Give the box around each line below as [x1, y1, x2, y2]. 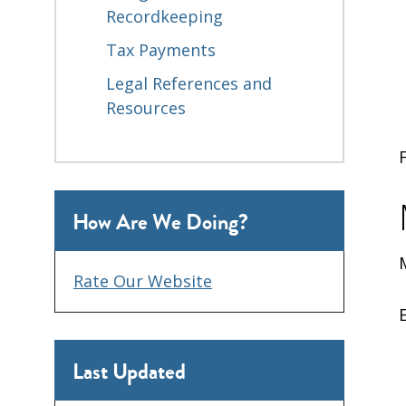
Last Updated [72, 356, 186, 389]
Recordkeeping [106, 5, 223, 27]
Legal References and [106, 72, 272, 94]
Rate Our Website [73, 269, 212, 292]
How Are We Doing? [72, 207, 248, 239]
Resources [106, 96, 186, 119]
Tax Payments [106, 38, 216, 61]
